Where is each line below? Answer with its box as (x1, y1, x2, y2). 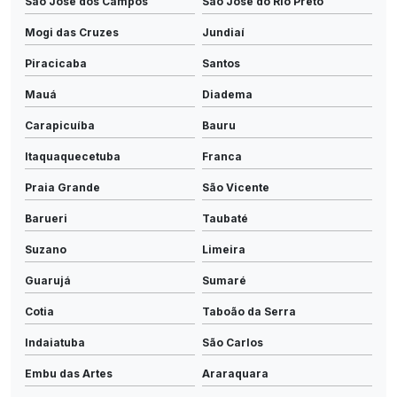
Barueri (25, 211, 67, 225)
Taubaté (202, 211, 248, 225)
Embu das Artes (25, 366, 113, 380)
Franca (202, 149, 242, 163)
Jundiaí (202, 25, 245, 39)
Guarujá (25, 273, 71, 287)
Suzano (25, 242, 66, 256)
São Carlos (202, 335, 263, 349)
